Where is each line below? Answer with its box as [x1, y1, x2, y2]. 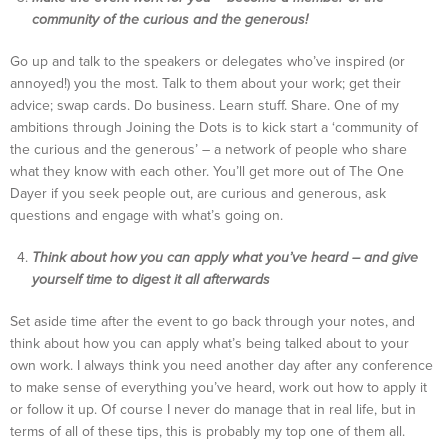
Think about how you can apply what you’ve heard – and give [32, 249, 419, 267]
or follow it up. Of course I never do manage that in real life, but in [10, 401, 416, 419]
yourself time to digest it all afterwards [32, 271, 271, 289]
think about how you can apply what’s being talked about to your [10, 335, 409, 353]
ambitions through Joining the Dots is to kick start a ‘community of [10, 119, 418, 137]
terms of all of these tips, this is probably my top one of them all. [10, 423, 405, 441]
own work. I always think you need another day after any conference [10, 357, 433, 375]
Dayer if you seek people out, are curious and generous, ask [10, 185, 386, 203]
